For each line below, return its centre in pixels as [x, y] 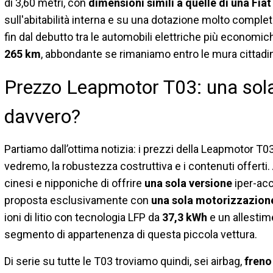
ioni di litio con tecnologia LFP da [83, 217]
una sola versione [190, 183]
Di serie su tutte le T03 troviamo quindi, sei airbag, [124, 261]
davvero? [42, 116]
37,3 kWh [185, 217]
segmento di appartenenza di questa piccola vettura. [131, 234]
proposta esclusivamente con [78, 200]
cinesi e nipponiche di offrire [74, 183]
